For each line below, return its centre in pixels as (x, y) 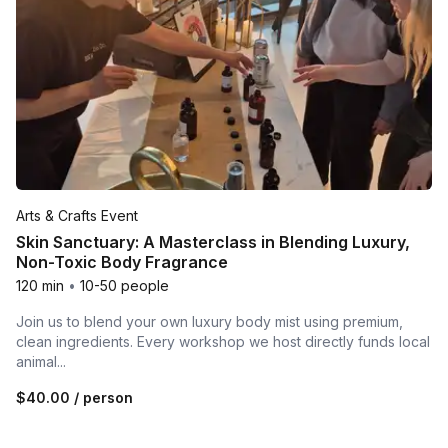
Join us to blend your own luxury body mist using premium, (209, 322)
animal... (41, 362)
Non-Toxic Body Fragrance (122, 262)
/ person (101, 398)
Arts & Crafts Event (77, 216)
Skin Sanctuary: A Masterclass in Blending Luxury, (213, 242)
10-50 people (124, 286)
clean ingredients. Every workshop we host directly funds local (223, 342)
